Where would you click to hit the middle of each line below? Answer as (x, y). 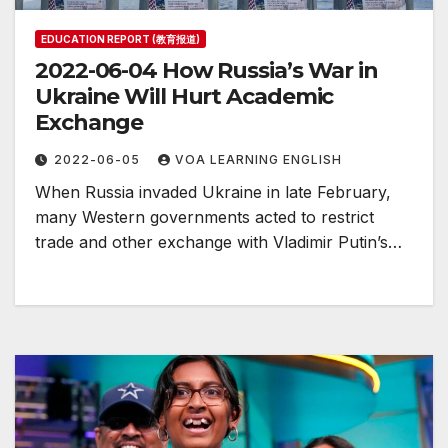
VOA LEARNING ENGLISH (258, 160)
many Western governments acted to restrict (204, 217)
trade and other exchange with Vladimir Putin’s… (218, 242)
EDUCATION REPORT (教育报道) (120, 39)
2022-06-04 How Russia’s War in (206, 71)
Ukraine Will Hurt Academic (184, 97)
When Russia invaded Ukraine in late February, (213, 192)
